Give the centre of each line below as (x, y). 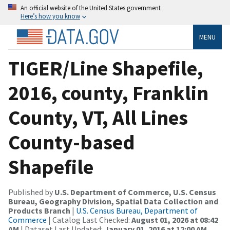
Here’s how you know (50, 16)
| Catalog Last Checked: (89, 219)
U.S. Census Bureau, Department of (137, 210)
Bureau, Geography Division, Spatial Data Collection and (113, 201)
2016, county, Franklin (108, 93)
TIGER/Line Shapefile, (106, 68)
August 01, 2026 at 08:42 (175, 219)
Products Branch (39, 210)
